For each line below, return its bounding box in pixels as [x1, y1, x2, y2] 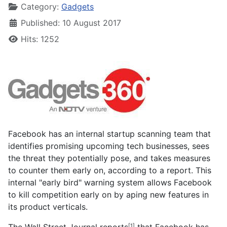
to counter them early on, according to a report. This [8, 165, 211, 175]
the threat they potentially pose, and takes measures [8, 153, 210, 163]
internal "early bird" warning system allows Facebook [8, 177, 212, 187]
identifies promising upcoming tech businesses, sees [8, 140, 209, 151]
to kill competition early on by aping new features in [8, 189, 209, 200]
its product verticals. [8, 201, 88, 212]
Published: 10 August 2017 [21, 17, 121, 28]
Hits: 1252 [21, 33, 59, 44]
